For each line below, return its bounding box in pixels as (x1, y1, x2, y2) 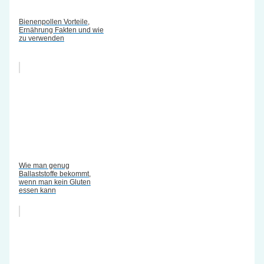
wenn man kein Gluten (18, 177, 91, 186)
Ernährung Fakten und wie (18, 25, 104, 34)
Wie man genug (18, 161, 70, 170)
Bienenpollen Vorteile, (18, 17, 90, 26)
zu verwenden (18, 34, 64, 42)
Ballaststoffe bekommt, (18, 169, 91, 178)
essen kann (18, 186, 56, 194)
